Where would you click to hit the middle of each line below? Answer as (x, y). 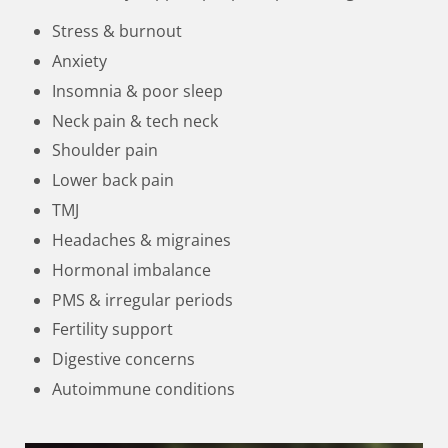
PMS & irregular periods (143, 299)
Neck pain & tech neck (135, 120)
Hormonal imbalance (132, 269)
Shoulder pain (105, 150)
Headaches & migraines (142, 239)
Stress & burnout (117, 31)
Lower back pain (113, 180)
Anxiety (80, 60)
